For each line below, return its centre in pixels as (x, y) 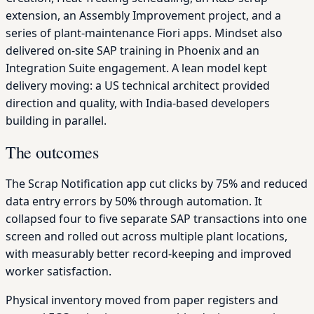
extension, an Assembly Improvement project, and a (143, 16)
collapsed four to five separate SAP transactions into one (156, 218)
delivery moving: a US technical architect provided (138, 86)
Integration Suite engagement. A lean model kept (136, 68)
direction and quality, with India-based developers (138, 103)
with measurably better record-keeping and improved (149, 253)
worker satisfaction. (59, 271)
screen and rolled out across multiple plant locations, (146, 236)
